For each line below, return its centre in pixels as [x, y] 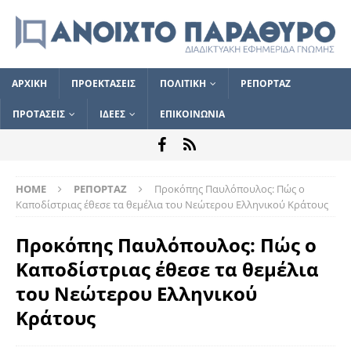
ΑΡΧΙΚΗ [29, 83]
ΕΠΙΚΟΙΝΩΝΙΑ [192, 114]
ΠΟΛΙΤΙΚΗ [183, 83]
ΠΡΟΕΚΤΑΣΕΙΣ [103, 83]
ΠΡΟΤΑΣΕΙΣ [39, 114]
